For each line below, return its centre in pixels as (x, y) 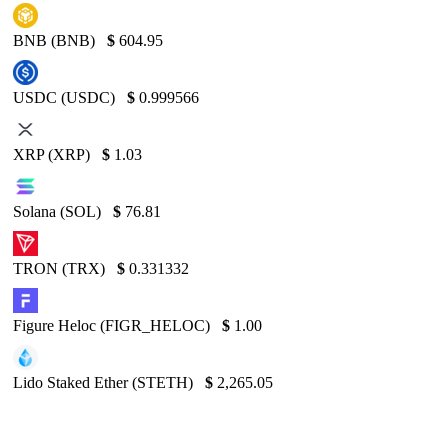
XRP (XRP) (53, 154)
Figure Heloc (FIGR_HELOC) (113, 325)
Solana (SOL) (59, 211)
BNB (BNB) (56, 40)
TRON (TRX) (61, 268)
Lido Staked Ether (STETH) (105, 382)
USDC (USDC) (66, 97)
